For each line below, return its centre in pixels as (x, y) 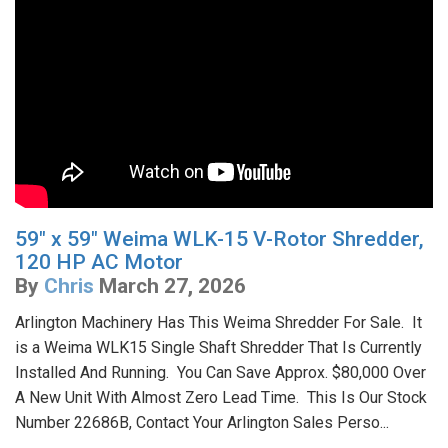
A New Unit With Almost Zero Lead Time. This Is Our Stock (221, 398)
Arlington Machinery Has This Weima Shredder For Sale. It (218, 323)
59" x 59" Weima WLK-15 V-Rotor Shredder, (219, 239)
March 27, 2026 (172, 286)
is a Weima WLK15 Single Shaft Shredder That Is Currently (218, 348)
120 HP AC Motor (99, 262)
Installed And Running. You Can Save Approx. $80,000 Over (220, 373)
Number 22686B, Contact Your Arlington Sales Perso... (202, 423)
